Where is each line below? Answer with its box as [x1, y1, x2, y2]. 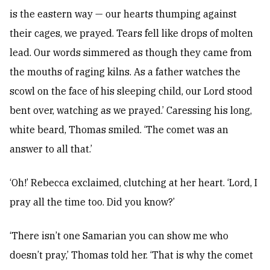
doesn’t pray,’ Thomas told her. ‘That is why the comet [10, 249, 253, 262]
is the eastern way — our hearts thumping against [10, 8, 237, 20]
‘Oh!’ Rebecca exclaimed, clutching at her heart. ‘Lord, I [10, 177, 257, 189]
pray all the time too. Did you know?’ [10, 196, 175, 209]
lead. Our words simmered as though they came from [10, 46, 252, 59]
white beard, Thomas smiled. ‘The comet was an [10, 124, 228, 136]
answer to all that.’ [10, 143, 92, 155]
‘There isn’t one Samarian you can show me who [10, 230, 228, 242]
